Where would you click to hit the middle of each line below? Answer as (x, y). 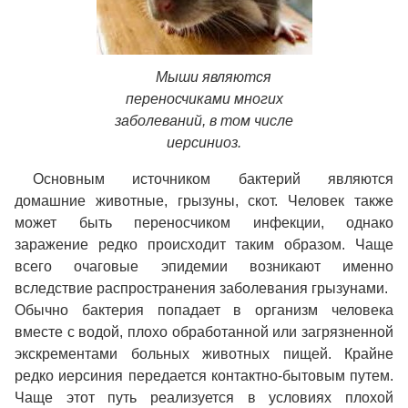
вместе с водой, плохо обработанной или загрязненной (204, 331)
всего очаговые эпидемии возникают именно (204, 266)
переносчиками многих (204, 98)
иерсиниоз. (204, 142)
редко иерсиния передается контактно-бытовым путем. (204, 375)
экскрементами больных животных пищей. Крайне (204, 353)
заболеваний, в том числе (204, 120)
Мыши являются (213, 76)
